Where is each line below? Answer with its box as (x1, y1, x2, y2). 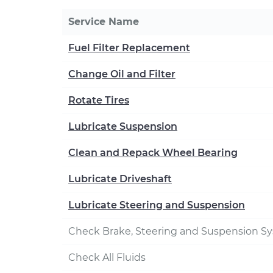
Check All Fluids (68, 252, 146, 263)
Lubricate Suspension (68, 121, 177, 132)
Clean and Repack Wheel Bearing (68, 147, 238, 158)
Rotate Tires (68, 94, 129, 106)
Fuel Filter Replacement (68, 42, 190, 54)
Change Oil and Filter (68, 68, 175, 80)
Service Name (68, 16, 139, 27)
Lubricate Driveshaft (68, 173, 172, 185)
